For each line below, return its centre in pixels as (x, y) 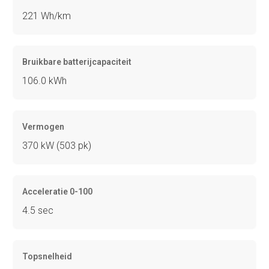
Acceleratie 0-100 (58, 191)
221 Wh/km (47, 16)
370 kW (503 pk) (57, 145)
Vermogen (44, 126)
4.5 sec (38, 210)
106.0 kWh (45, 80)
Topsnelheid (47, 256)
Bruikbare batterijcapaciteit (77, 62)
